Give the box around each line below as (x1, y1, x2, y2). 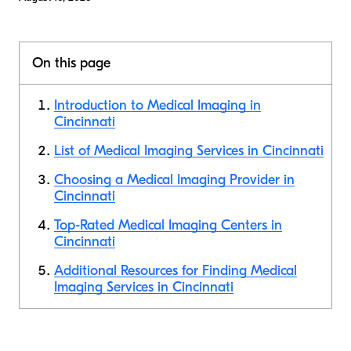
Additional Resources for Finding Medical (54, 262, 297, 279)
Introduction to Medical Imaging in (54, 97, 261, 114)
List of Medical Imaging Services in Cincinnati (54, 143, 324, 159)
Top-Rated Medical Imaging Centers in (54, 217, 282, 233)
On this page (32, 55, 110, 71)
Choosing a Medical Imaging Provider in (54, 172, 295, 188)
